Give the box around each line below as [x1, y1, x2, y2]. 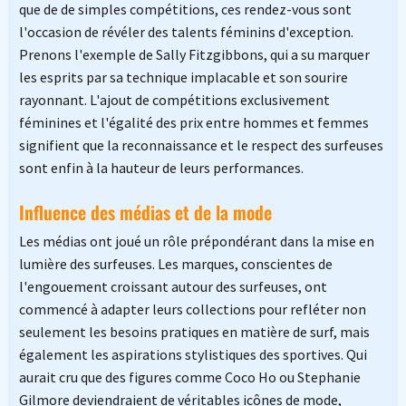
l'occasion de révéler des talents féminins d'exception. [18, 23, 353, 42]
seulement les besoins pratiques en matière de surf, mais [18, 323, 370, 342]
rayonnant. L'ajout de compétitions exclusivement [18, 91, 330, 110]
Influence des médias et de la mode [18, 198, 272, 227]
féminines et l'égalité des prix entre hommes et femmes [18, 113, 369, 132]
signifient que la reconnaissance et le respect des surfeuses [18, 136, 383, 155]
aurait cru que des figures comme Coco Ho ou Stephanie [18, 368, 361, 387]
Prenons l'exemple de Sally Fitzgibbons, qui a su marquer [18, 45, 370, 64]
